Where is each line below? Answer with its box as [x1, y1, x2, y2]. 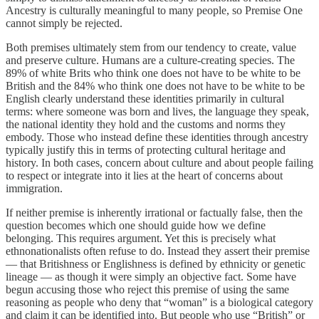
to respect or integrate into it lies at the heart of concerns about [6, 169, 283, 182]
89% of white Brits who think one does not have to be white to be [6, 66, 300, 79]
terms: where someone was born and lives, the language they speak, [6, 105, 309, 117]
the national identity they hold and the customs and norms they [6, 117, 286, 130]
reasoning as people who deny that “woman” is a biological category [6, 296, 313, 308]
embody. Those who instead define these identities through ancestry [6, 130, 308, 143]
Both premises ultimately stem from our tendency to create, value [6, 41, 296, 53]
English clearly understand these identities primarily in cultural [6, 92, 284, 105]
